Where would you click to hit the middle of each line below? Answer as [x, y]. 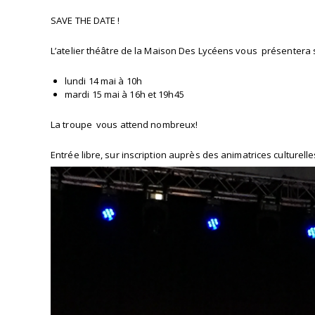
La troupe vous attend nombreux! [124, 124]
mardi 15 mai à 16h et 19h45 [124, 94]
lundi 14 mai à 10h [103, 81]
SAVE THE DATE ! [85, 20]
